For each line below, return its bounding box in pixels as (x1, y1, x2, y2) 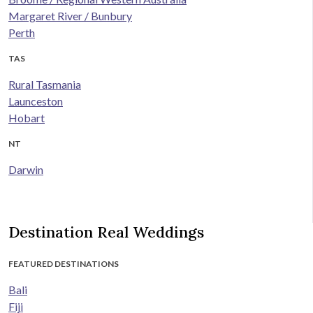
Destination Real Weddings (8, 222, 204, 242)
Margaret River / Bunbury (8, 9, 132, 23)
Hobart (8, 111, 45, 125)
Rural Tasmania (8, 78, 81, 92)
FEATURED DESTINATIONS (8, 259, 119, 270)
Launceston (8, 94, 63, 108)
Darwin (8, 163, 43, 177)
